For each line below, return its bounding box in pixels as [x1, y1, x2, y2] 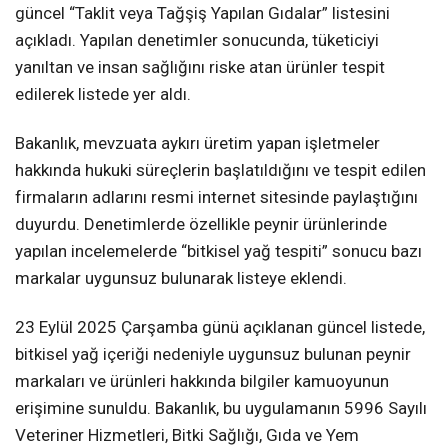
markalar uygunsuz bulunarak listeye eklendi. [15, 267, 347, 288]
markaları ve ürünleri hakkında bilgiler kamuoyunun [15, 371, 389, 392]
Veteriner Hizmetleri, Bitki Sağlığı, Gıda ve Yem [15, 425, 359, 446]
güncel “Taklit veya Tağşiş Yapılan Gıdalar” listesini [15, 2, 390, 23]
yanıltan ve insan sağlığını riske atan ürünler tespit [15, 56, 385, 77]
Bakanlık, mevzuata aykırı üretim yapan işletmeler [15, 132, 380, 153]
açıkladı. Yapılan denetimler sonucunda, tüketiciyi [15, 29, 379, 50]
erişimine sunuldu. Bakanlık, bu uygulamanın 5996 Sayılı [15, 398, 427, 419]
